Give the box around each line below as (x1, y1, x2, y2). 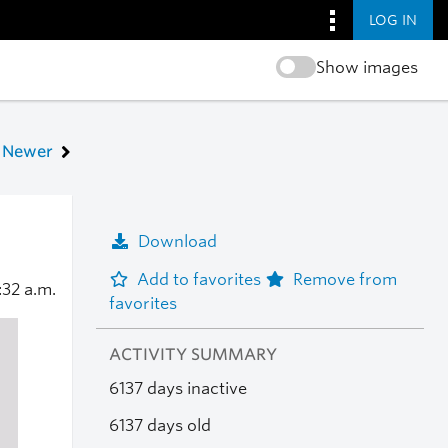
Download (137, 231, 217, 251)
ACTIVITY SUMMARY (108, 345, 277, 365)
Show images (315, 58, 418, 77)
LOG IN (369, 11, 417, 28)
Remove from (292, 269, 397, 289)
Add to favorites (136, 269, 265, 289)
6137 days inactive (108, 379, 247, 399)
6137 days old (108, 415, 211, 435)
